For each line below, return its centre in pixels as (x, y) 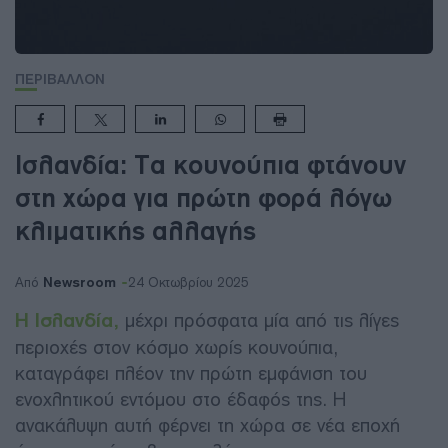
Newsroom (79, 282)
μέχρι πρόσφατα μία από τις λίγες (259, 320)
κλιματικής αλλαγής (135, 230)
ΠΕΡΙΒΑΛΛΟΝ (60, 79)
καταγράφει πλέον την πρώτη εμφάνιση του (191, 373)
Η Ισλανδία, (67, 320)
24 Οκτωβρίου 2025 (188, 282)
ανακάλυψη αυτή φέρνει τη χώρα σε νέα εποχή (207, 425)
